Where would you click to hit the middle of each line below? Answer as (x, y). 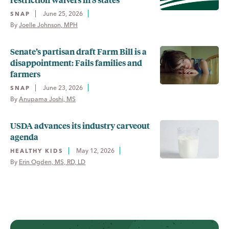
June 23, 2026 (63, 87)
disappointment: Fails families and (76, 62)
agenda (24, 136)
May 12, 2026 (95, 150)
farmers (25, 74)
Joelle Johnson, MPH (48, 25)
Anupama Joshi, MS (47, 99)
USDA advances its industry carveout (80, 125)
